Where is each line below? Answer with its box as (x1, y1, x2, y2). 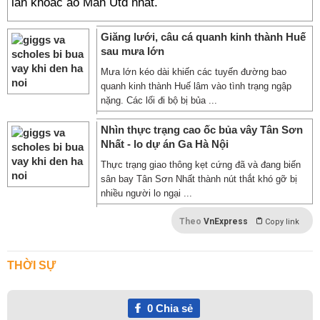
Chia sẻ (152, 302, 193, 314)
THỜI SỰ (7, 259, 56, 271)
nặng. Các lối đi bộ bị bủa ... (101, 95, 217, 106)
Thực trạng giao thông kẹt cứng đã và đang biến (101, 159, 301, 170)
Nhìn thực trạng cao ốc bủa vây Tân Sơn (101, 124, 303, 136)
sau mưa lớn (101, 45, 164, 57)
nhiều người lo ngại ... (101, 188, 192, 199)
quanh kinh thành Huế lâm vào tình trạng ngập (101, 81, 291, 91)
